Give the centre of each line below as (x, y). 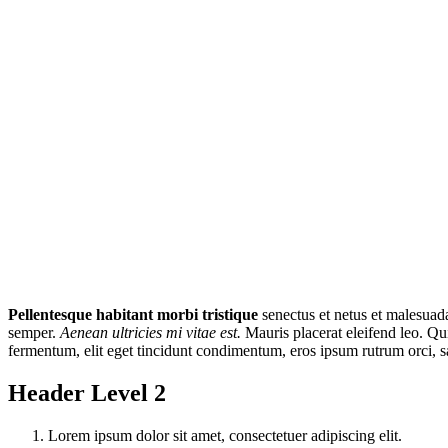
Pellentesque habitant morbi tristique (133, 314)
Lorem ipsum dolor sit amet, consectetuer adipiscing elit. (225, 435)
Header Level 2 (87, 392)
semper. (34, 332)
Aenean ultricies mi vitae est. (150, 332)
